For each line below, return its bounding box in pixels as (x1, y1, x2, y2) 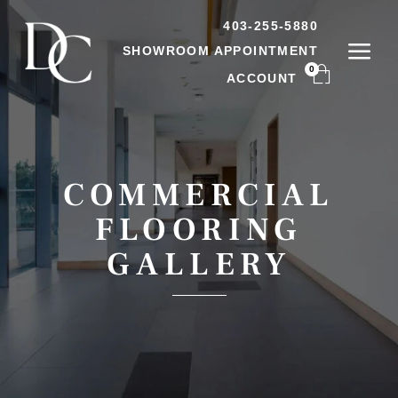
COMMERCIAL (62, 174, 335, 216)
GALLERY (107, 243, 291, 285)
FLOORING (95, 209, 303, 251)
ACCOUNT (226, 71, 298, 85)
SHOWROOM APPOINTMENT (123, 44, 318, 58)
